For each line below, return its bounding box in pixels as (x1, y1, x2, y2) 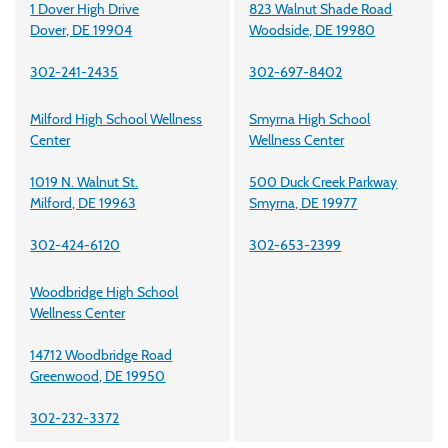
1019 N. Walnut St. (30, 172, 139, 191)
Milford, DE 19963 (30, 193, 137, 212)
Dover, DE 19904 (30, 20, 133, 39)
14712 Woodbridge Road (30, 345, 173, 364)
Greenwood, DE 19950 (30, 366, 166, 385)
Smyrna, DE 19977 (249, 193, 358, 212)
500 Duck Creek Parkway (249, 172, 398, 191)
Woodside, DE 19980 (249, 20, 376, 39)
